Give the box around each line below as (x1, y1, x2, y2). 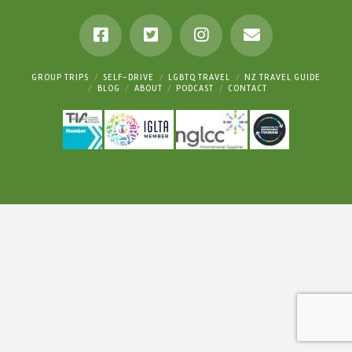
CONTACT (228, 82, 268, 93)
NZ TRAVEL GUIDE (244, 71, 321, 82)
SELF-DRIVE (103, 71, 154, 82)
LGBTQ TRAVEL (167, 71, 230, 82)
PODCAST (176, 82, 214, 93)
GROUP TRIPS (31, 71, 90, 82)
